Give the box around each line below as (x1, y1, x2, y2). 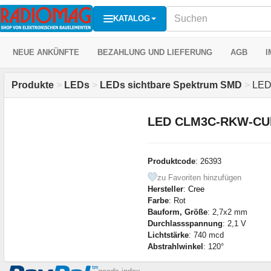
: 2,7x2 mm (207, 207, 247, 217)
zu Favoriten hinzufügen (157, 172, 241, 182)
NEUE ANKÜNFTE (13, 48, 79, 57)
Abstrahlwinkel (147, 241, 203, 251)
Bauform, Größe (147, 207, 207, 217)
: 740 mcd (188, 230, 224, 240)
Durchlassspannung (147, 218, 223, 228)
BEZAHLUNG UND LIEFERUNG (97, 48, 212, 57)
